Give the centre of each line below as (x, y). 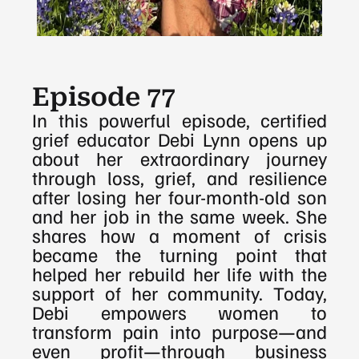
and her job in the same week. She (179, 215)
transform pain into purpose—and (179, 331)
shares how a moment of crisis (179, 234)
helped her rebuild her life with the (179, 273)
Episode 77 (104, 97)
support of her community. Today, (179, 292)
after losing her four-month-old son (179, 196)
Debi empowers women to (179, 311)
